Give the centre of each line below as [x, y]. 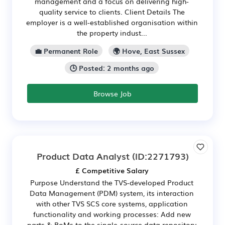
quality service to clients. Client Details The [112, 12]
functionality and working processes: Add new [112, 214]
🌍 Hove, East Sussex [149, 51]
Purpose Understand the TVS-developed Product [112, 182]
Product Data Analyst [83, 155]
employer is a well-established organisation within [112, 22]
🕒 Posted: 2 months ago [112, 68]
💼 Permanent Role [66, 51]
